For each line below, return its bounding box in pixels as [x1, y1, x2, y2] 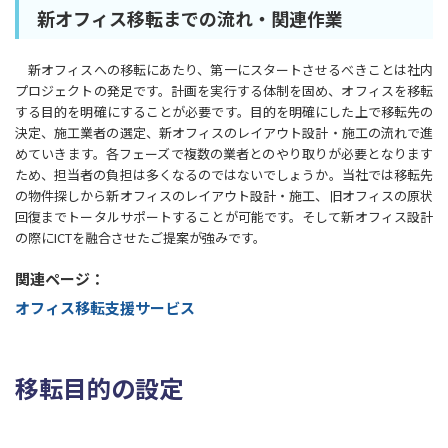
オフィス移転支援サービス [15, 297, 195, 319]
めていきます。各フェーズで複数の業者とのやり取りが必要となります [15, 144, 433, 164]
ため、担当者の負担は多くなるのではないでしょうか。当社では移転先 [15, 165, 433, 185]
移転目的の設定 [15, 370, 183, 406]
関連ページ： [15, 268, 105, 290]
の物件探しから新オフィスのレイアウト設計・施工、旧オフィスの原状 [15, 186, 433, 206]
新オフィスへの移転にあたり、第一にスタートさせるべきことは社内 [15, 60, 433, 80]
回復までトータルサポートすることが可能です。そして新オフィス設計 [15, 207, 433, 227]
